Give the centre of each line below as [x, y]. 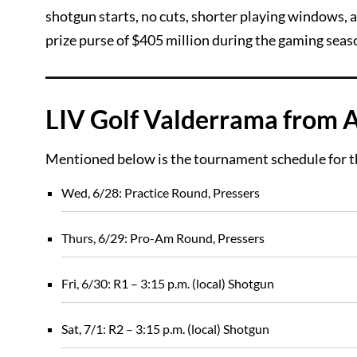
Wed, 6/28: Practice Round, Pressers [161, 192]
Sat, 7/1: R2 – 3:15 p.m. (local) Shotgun [165, 329]
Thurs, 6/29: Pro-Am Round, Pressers [163, 238]
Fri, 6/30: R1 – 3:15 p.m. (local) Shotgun [168, 283]
